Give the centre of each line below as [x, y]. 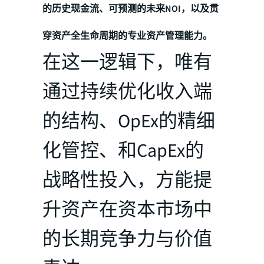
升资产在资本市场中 [127, 209]
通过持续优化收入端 [127, 92]
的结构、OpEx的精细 [129, 121]
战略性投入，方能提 [127, 180]
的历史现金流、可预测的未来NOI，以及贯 [131, 9]
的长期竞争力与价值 [127, 239]
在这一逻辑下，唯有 [127, 62]
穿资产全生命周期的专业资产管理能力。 [127, 36]
